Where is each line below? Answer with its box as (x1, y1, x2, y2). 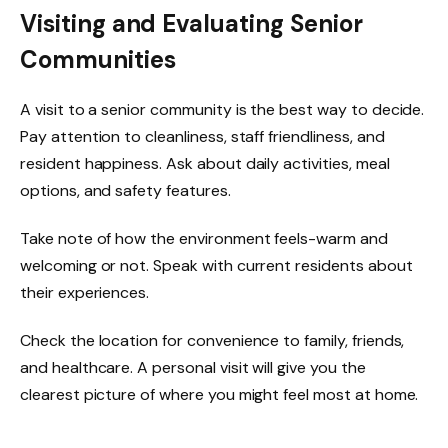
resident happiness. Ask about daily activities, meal (20, 153, 390, 174)
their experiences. (20, 281, 150, 303)
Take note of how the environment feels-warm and (20, 227, 388, 249)
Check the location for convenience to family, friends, (20, 329, 405, 351)
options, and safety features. (20, 180, 231, 201)
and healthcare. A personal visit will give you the (20, 356, 366, 378)
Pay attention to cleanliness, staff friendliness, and (20, 126, 385, 147)
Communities (20, 44, 176, 75)
